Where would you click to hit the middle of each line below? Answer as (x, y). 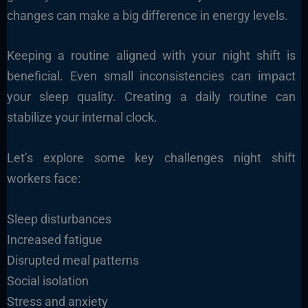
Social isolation (47, 281)
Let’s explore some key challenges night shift (151, 158)
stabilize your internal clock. (82, 118)
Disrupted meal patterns (73, 261)
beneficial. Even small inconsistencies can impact (151, 76)
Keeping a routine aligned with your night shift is (151, 56)
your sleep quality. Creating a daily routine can (151, 97)
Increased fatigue (54, 240)
